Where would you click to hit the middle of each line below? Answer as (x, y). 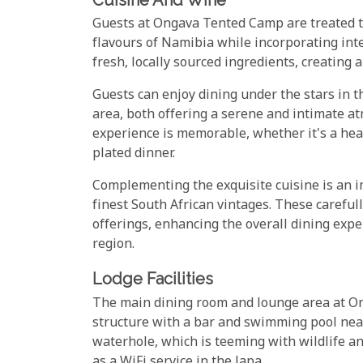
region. (113, 246)
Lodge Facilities (153, 279)
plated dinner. (134, 155)
